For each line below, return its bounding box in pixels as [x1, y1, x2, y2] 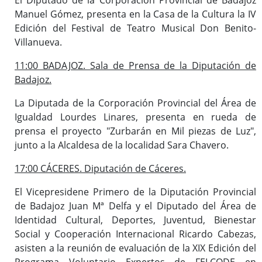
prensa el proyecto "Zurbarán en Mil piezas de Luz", [15, 124, 256, 137]
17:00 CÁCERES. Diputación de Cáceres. [15, 161, 186, 175]
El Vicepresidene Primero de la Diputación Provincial [15, 185, 256, 198]
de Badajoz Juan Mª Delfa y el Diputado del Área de [15, 199, 256, 212]
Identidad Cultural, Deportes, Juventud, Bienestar [15, 213, 256, 226]
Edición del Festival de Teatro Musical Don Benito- [15, 21, 256, 35]
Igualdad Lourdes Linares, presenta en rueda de [15, 110, 256, 123]
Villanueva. [15, 35, 62, 49]
